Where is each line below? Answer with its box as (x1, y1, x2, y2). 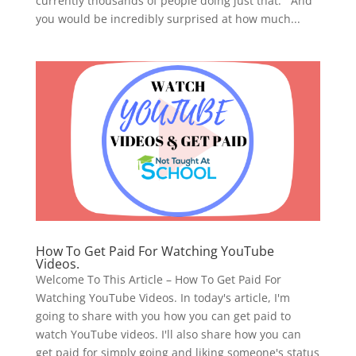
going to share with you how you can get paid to (35, 308, 291, 324)
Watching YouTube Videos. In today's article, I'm (35, 290, 290, 306)
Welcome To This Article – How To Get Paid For (35, 272, 281, 288)
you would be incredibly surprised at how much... (35, 10, 300, 26)
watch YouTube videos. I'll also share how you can (35, 327, 301, 342)
